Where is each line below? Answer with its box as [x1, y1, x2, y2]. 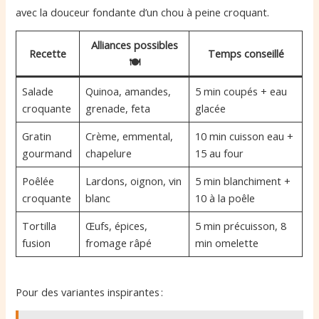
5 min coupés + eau [194, 84, 287, 99]
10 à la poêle [194, 191, 255, 206]
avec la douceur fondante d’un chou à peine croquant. [16, 4, 270, 19]
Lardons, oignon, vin [85, 174, 182, 189]
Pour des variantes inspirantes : [16, 284, 164, 299]
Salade [21, 84, 53, 99]
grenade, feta [85, 101, 150, 116]
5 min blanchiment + [194, 174, 291, 189]
